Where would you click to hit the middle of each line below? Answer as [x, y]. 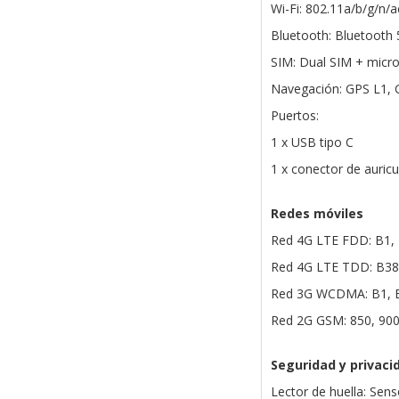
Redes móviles [317, 214]
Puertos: [294, 116]
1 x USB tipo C [312, 142]
